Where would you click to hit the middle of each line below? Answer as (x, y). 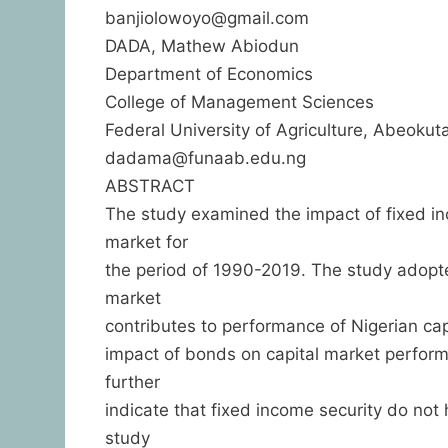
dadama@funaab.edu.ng (205, 157)
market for (146, 241)
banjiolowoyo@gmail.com (206, 17)
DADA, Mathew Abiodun (201, 45)
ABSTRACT (149, 185)
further (132, 381)
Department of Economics (208, 73)
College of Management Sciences (239, 101)
